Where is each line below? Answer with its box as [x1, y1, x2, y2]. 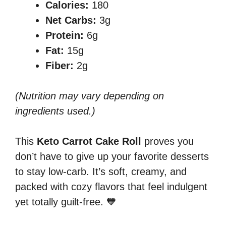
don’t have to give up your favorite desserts [15, 151, 209, 162]
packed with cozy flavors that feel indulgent [15, 181, 207, 193]
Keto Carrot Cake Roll [37, 136, 141, 147]
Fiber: [45, 60, 74, 72]
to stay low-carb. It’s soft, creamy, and [15, 166, 187, 178]
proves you [141, 136, 194, 147]
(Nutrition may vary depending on [15, 90, 164, 102]
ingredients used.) [15, 105, 95, 117]
